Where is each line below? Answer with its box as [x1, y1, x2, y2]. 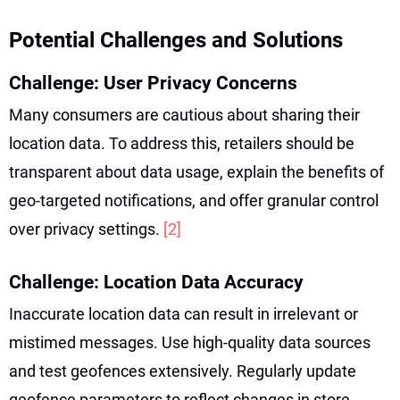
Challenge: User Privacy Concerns [9, 71, 297, 94]
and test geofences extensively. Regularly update [9, 361, 356, 380]
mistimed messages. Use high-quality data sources [9, 332, 371, 352]
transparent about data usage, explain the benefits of [9, 162, 384, 181]
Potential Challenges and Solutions [9, 27, 343, 53]
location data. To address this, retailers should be [9, 133, 354, 153]
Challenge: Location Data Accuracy [9, 271, 304, 293]
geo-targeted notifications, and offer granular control [9, 190, 379, 210]
